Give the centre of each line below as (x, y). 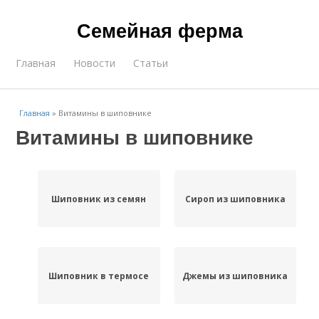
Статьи (151, 63)
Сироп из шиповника (235, 199)
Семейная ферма (159, 30)
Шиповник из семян (99, 199)
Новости (95, 63)
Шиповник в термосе (99, 276)
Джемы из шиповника (235, 276)
